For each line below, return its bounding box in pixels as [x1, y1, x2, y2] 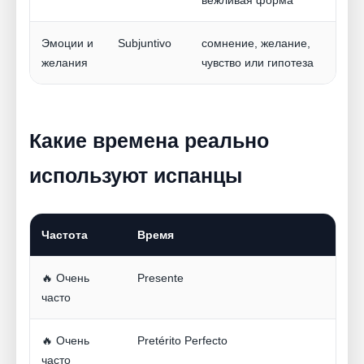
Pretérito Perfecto [137, 334, 227, 348]
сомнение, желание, [201, 37, 310, 50]
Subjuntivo [118, 37, 171, 50]
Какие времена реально [29, 129, 269, 153]
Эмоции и [41, 37, 93, 50]
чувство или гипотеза [201, 56, 314, 70]
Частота [41, 228, 88, 242]
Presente [137, 271, 184, 285]
